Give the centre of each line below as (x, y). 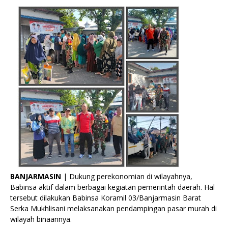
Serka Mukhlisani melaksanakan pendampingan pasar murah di (113, 208)
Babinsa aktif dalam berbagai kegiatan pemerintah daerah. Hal (112, 187)
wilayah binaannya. (41, 219)
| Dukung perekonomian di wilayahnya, (127, 176)
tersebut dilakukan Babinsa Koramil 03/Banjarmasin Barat (106, 198)
